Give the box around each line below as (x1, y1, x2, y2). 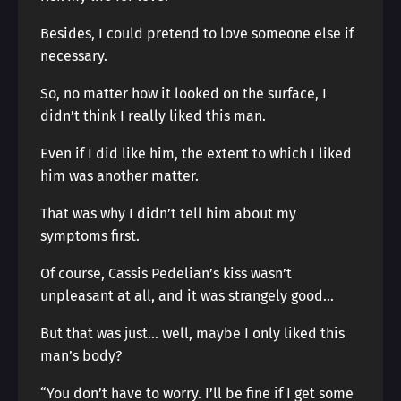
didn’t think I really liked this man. (40, 107, 266, 124)
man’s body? (40, 347, 122, 364)
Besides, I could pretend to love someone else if (40, 25, 354, 42)
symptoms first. (40, 227, 140, 244)
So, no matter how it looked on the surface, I (40, 85, 327, 102)
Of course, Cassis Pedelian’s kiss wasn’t (40, 265, 292, 282)
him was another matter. (40, 167, 199, 184)
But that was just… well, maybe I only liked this (40, 325, 345, 342)
